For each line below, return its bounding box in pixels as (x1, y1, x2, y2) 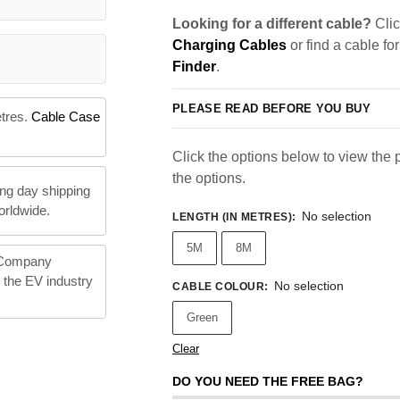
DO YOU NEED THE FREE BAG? (172, 374, 363, 389)
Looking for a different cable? (172, 16, 371, 31)
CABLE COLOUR (172, 280, 264, 294)
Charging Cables (172, 37, 287, 53)
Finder (172, 59, 216, 74)
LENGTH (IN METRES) (172, 211, 292, 224)
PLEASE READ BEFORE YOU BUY (172, 101, 371, 115)
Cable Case (30, 109, 100, 125)
